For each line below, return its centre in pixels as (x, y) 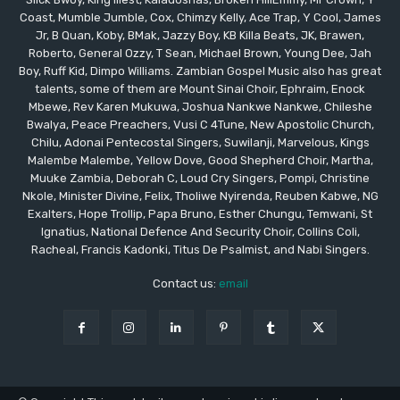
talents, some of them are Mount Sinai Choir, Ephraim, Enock (200, 89)
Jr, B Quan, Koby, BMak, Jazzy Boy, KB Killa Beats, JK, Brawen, (200, 35)
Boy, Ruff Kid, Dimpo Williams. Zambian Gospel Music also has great (200, 71)
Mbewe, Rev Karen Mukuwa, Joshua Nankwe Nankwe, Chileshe (200, 107)
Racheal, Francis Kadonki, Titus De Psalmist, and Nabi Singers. (200, 250)
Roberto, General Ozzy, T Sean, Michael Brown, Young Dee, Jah (200, 53)
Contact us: (185, 283)
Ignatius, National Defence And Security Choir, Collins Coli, (200, 232)
